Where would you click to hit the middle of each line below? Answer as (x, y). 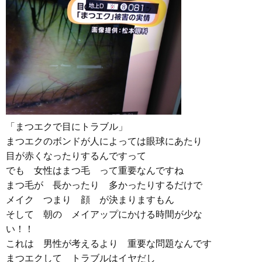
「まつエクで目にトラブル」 (67, 127)
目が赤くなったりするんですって (76, 156)
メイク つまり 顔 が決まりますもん (90, 200)
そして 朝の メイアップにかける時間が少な (104, 214)
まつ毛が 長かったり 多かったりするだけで (104, 185)
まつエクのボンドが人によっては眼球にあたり (104, 141)
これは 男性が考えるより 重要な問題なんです (109, 244)
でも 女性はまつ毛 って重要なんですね (95, 170)
